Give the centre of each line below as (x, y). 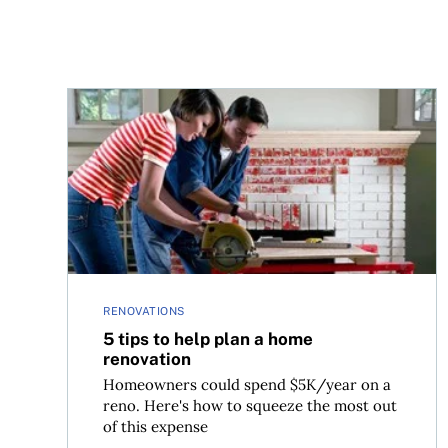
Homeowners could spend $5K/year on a (247, 385)
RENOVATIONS (144, 311)
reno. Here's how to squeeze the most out (250, 406)
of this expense (156, 427)
